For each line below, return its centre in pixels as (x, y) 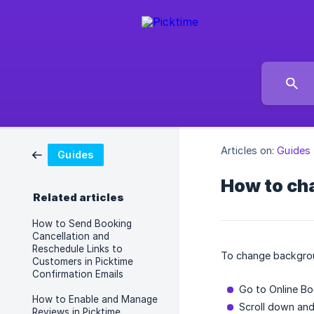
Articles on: (248, 151)
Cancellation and (71, 236)
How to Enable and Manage (95, 299)
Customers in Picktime (83, 261)
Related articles (78, 198)
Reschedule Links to (77, 249)
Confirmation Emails (78, 274)
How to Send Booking (82, 224)
